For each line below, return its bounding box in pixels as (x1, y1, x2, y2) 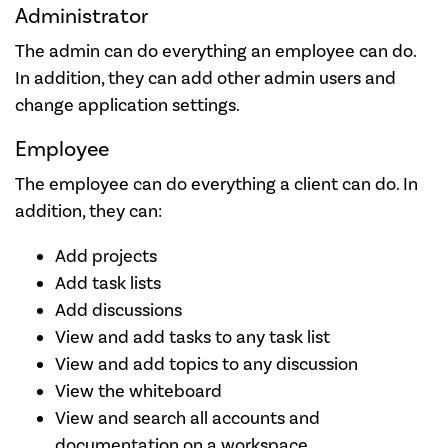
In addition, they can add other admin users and (15, 66, 396, 90)
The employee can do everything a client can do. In (15, 172, 418, 196)
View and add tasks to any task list (55, 325, 330, 349)
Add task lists (55, 271, 161, 295)
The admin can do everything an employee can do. (15, 39, 416, 63)
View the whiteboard (55, 379, 222, 403)
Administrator (15, 2, 148, 30)
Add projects (55, 244, 157, 268)
